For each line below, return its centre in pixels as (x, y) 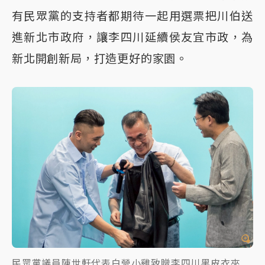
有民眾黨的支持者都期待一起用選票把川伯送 (132, 16)
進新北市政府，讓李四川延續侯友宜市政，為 (132, 38)
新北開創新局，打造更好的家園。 (100, 59)
